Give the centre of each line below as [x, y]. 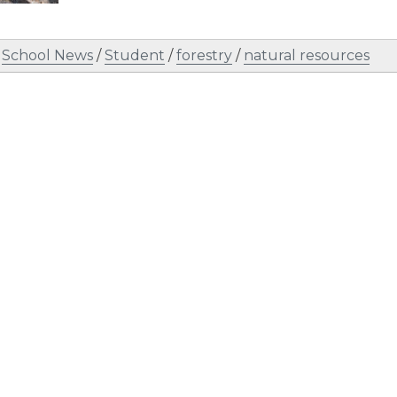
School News [47, 55]
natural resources [307, 55]
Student [135, 55]
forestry [204, 55]
